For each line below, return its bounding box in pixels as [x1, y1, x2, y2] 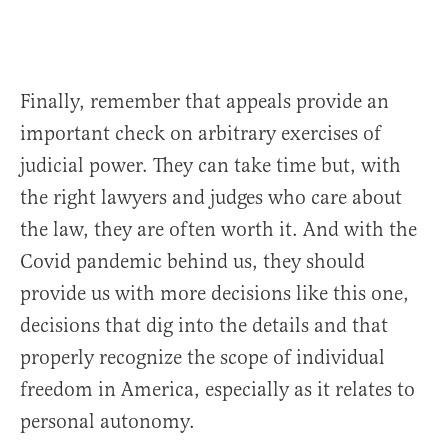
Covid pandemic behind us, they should [20, 249, 365, 275]
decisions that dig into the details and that [20, 313, 388, 339]
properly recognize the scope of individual [20, 345, 385, 371]
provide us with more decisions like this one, [20, 281, 409, 307]
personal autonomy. [20, 409, 195, 435]
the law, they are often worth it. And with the [20, 217, 417, 243]
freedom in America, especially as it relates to [20, 377, 415, 403]
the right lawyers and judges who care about [20, 185, 402, 211]
